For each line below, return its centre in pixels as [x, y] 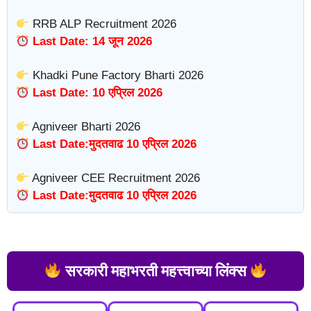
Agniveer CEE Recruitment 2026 [115, 178]
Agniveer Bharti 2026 [85, 127]
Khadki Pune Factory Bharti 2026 [117, 75]
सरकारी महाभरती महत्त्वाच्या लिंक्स [155, 271]
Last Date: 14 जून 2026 [91, 41]
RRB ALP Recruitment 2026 [103, 24]
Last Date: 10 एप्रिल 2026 [96, 93]
